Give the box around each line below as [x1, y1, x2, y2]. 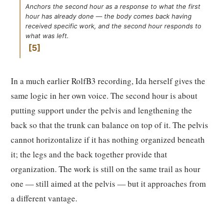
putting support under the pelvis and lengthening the [11, 105, 192, 116]
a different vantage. [11, 193, 77, 204]
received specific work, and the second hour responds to [25, 22, 201, 30]
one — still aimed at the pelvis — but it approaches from [11, 178, 206, 189]
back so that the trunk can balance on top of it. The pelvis [11, 119, 208, 131]
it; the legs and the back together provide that [11, 149, 167, 160]
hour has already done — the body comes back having [25, 12, 192, 20]
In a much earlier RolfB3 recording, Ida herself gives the [11, 75, 205, 87]
